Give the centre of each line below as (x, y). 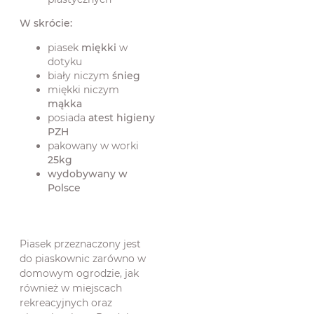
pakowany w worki (93, 146)
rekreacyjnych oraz (66, 303)
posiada (68, 118)
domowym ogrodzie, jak (79, 274)
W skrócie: (46, 23)
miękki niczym (83, 90)
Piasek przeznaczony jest (80, 244)
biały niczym (80, 76)
